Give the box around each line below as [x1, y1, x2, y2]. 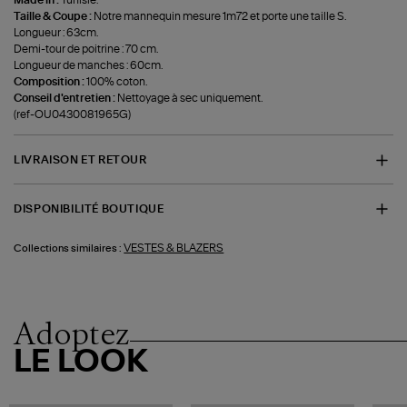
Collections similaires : [14, 243, 123, 254]
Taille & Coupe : [14, 11, 94, 23]
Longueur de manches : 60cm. [14, 60, 164, 72]
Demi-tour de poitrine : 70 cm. [14, 44, 159, 55]
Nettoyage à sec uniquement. [117, 93, 263, 104]
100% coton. [86, 76, 148, 88]
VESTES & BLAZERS [124, 243, 224, 254]
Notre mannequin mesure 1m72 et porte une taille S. [94, 11, 347, 23]
